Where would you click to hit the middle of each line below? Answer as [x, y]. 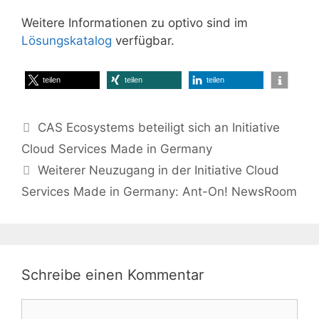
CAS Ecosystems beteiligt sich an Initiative [159, 127]
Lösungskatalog [67, 40]
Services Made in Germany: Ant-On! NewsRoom [159, 192]
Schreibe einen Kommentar [113, 275]
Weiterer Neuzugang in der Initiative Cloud [159, 170]
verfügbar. [143, 40]
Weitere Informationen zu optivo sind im [135, 22]
